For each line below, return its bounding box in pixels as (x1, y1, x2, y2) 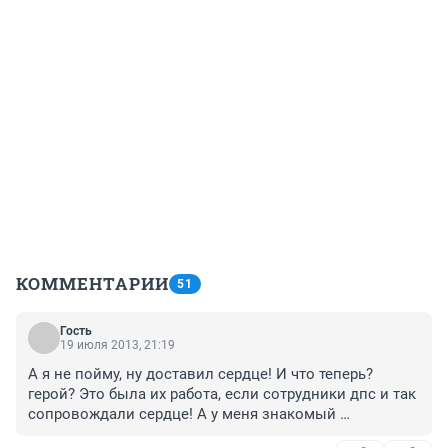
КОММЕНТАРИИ (16, 272, 169, 296)
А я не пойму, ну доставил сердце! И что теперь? (28, 365, 373, 384)
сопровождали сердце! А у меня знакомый (28, 405, 336, 424)
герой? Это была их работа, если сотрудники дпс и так (28, 385, 416, 404)
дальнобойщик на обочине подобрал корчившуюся (28, 425, 394, 444)
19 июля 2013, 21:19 (60, 338, 175, 353)
